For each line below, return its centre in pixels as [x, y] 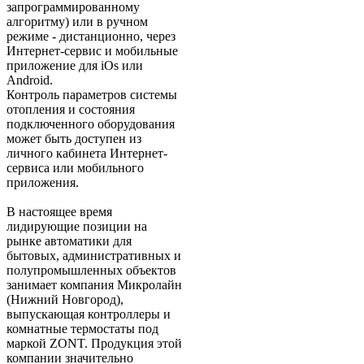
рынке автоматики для [69, 241]
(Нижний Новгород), [65, 300]
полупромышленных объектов [91, 271]
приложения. [43, 183]
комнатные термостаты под [82, 329]
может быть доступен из [74, 139]
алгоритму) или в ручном [77, 22]
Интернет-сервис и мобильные [92, 51]
